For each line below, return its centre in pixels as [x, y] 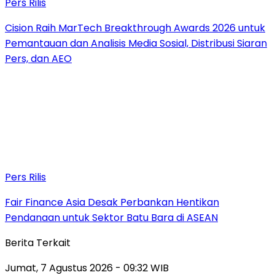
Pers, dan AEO [38, 58]
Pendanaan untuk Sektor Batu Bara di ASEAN [111, 217]
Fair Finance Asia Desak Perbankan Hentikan [112, 202]
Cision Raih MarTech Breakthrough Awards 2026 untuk [135, 28]
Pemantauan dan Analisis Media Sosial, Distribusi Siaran [136, 43]
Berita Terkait [38, 242]
